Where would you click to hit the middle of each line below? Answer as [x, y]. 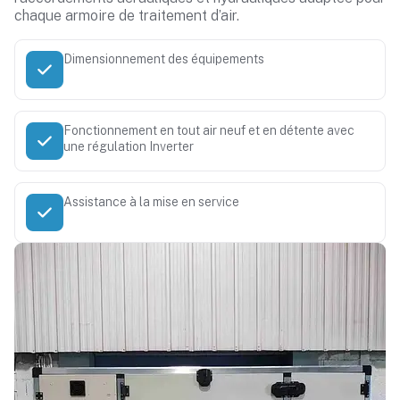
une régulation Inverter [129, 146]
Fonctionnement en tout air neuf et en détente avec [209, 130]
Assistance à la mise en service [151, 202]
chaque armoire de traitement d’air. [127, 16]
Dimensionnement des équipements [164, 59]
